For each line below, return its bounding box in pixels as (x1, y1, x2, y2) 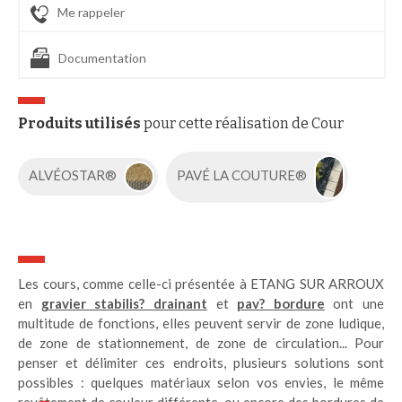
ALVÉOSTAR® (29, 167, 119, 184)
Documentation (58, 49, 146, 66)
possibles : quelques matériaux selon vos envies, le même (18, 373, 384, 390)
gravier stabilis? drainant (40, 294, 207, 311)
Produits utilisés (18, 114, 141, 132)
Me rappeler (57, 4, 125, 21)
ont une (324, 294, 384, 311)
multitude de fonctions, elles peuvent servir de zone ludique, (18, 314, 384, 331)
